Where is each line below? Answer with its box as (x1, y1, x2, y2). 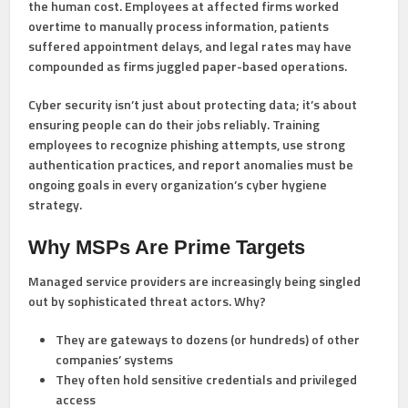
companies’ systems (56, 350, 174, 370)
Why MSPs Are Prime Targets (28, 236, 306, 260)
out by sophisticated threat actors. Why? (28, 291, 267, 311)
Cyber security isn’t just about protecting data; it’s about (28, 95, 358, 115)
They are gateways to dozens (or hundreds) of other (56, 330, 361, 350)
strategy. (28, 195, 83, 215)
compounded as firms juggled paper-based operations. (28, 56, 348, 76)
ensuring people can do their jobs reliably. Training (28, 115, 321, 135)
